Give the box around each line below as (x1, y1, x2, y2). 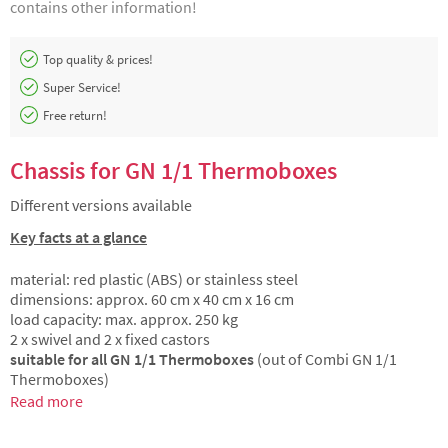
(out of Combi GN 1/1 (254, 349, 397, 369)
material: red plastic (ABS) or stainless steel (10, 269, 298, 289)
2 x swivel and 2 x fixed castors (10, 329, 210, 349)
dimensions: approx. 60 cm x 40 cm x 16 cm (10, 289, 294, 309)
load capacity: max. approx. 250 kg (10, 309, 238, 329)
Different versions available (10, 195, 192, 215)
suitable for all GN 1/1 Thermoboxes (10, 349, 254, 369)
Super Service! (43, 79, 121, 96)
